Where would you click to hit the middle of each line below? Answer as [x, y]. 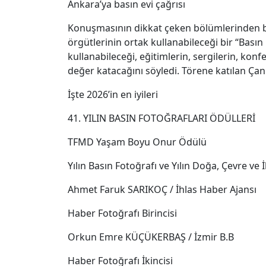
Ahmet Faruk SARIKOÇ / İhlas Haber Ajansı [162, 190]
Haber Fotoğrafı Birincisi [122, 213]
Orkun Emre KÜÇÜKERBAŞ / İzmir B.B [151, 237]
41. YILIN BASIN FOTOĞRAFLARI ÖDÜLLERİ [161, 118]
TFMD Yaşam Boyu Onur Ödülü [137, 142]
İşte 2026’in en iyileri [113, 95]
